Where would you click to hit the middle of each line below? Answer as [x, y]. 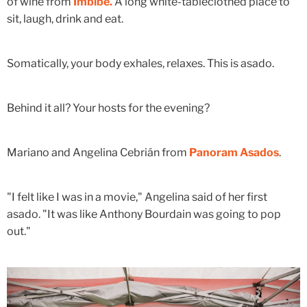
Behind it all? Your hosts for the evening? [108, 108]
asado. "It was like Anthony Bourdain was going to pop [144, 214]
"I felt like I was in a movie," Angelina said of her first [137, 197]
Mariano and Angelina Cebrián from [98, 153]
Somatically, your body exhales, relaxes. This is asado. [140, 64]
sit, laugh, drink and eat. [65, 19]
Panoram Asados [234, 153]
